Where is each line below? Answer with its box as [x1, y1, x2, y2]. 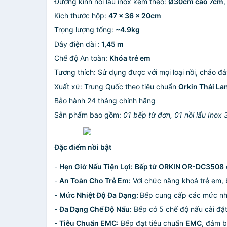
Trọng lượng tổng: [54, 25, 116, 34]
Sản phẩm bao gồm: [54, 110, 123, 119]
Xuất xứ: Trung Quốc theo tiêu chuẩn [54, 82, 178, 91]
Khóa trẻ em [109, 54, 150, 62]
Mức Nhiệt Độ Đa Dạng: [59, 191, 140, 199]
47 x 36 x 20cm [108, 11, 161, 20]
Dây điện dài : [54, 40, 100, 48]
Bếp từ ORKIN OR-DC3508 [135, 162, 224, 171]
